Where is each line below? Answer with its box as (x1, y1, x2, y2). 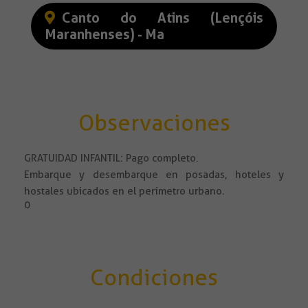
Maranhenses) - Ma (45, 26, 164, 43)
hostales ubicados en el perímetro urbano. (24, 185, 225, 198)
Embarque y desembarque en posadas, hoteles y (24, 168, 284, 181)
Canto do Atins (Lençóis (62, 10, 263, 27)
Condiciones (90, 264, 218, 291)
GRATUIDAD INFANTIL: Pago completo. (24, 152, 199, 165)
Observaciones (78, 109, 230, 137)
